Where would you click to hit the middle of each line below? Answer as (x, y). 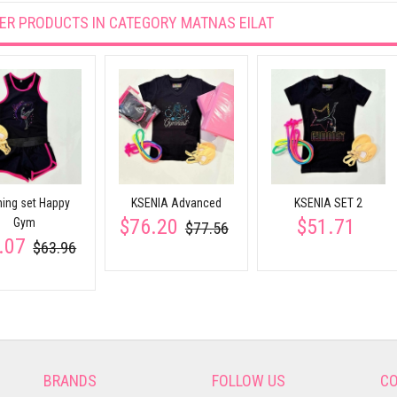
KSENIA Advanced (176, 202)
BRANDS (70, 380)
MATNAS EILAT (227, 23)
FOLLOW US (249, 380)
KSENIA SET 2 (328, 202)
